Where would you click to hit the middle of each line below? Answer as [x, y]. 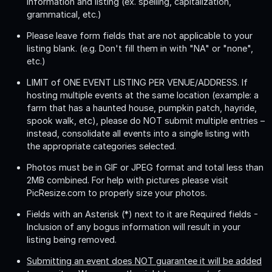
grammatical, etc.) [64, 14]
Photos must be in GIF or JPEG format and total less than [145, 167]
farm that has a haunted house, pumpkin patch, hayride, [142, 107]
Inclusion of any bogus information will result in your [134, 226]
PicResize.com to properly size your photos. [117, 192]
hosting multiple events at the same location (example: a [143, 95]
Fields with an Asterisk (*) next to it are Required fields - [142, 214]
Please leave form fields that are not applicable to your [140, 35]
